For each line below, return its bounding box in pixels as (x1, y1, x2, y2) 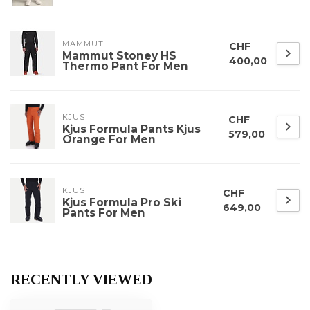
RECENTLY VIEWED (10, 271, 152, 289)
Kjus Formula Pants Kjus (62, 122, 201, 136)
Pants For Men (62, 206, 145, 220)
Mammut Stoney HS (62, 49, 176, 63)
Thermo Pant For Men (62, 60, 188, 73)
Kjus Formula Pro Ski (62, 196, 181, 210)
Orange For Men (62, 133, 156, 147)
